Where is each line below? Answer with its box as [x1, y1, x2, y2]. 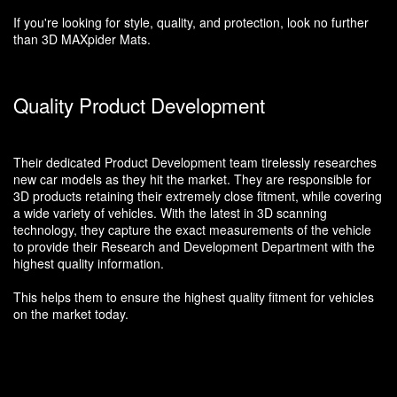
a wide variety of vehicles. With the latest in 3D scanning [13, 203, 327, 222]
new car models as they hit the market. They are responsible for [13, 169, 371, 188]
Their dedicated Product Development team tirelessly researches [13, 152, 377, 171]
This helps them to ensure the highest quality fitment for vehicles [13, 287, 374, 306]
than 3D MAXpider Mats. [13, 29, 151, 48]
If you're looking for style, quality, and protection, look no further [13, 12, 369, 31]
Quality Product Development [13, 90, 265, 119]
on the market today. [13, 304, 128, 323]
